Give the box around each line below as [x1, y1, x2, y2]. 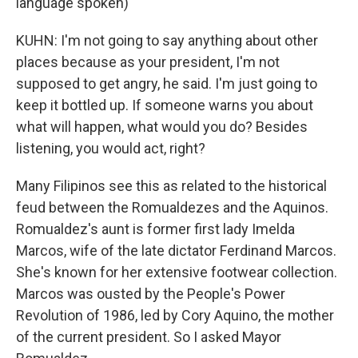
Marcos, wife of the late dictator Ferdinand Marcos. [16, 242, 336, 259]
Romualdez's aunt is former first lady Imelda [16, 221, 295, 237]
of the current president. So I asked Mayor [16, 328, 281, 345]
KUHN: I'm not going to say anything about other [16, 32, 318, 49]
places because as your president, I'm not [16, 54, 280, 70]
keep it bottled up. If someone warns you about [16, 97, 313, 113]
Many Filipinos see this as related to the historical [16, 177, 327, 194]
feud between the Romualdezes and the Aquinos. [16, 199, 328, 216]
